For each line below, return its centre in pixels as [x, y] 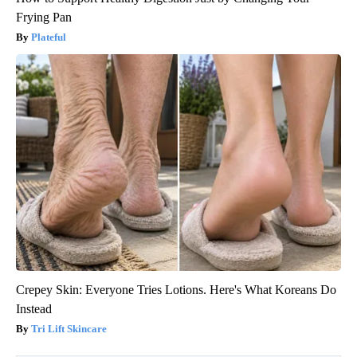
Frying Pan [44, 17]
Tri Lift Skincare [69, 328]
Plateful [49, 37]
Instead [34, 308]
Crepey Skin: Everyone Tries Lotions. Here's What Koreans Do [176, 289]
